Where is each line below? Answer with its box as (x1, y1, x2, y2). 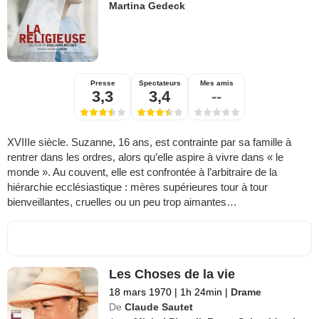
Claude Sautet (125, 300, 194, 313)
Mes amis (199, 78, 234, 87)
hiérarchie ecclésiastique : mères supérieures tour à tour (7, 180, 268, 193)
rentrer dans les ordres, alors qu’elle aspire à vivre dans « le (7, 150, 283, 163)
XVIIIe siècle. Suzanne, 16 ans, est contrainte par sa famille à (7, 135, 291, 148)
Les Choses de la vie (109, 266, 236, 281)
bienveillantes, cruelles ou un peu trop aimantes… (7, 195, 237, 208)
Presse (90, 78, 115, 87)
